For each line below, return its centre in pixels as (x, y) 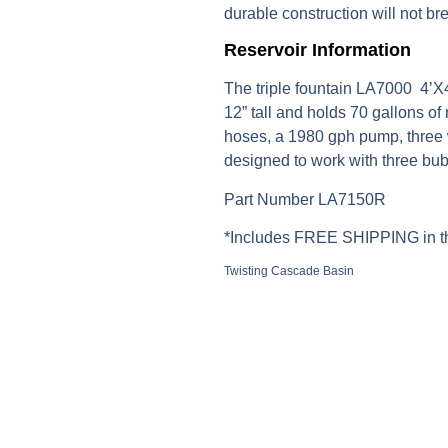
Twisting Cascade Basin (289, 271)
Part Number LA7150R (305, 199)
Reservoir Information (317, 50)
